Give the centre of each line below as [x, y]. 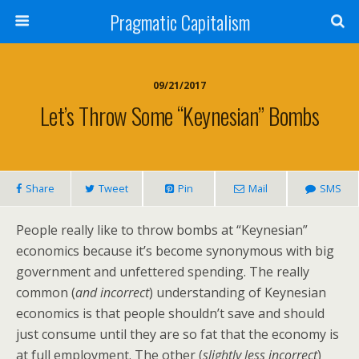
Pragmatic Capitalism [179, 22]
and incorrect [112, 292]
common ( [46, 292]
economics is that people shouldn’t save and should [170, 313]
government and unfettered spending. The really [163, 272]
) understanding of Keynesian [238, 292]
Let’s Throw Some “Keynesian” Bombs [179, 115]
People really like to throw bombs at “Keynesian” [162, 230]
